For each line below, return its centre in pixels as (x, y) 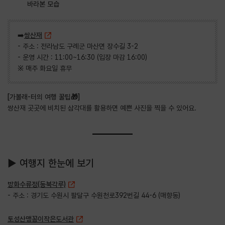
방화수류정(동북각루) (37, 184)
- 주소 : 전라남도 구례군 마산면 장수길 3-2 (78, 46)
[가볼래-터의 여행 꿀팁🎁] (44, 97)
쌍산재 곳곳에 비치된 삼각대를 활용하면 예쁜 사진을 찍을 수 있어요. (102, 108)
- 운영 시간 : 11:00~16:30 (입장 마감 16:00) (82, 57)
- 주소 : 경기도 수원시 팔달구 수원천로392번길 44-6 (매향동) (94, 195)
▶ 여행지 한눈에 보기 (51, 163)
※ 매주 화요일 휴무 (45, 68)
